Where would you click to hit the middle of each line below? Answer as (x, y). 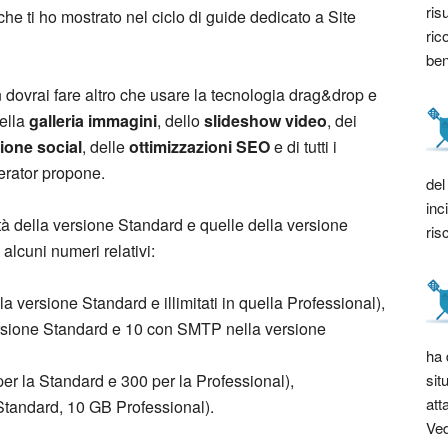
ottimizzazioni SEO (199, 146)
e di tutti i (303, 146)
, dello (180, 120)
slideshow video (265, 120)
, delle (105, 146)
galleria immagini (93, 120)
